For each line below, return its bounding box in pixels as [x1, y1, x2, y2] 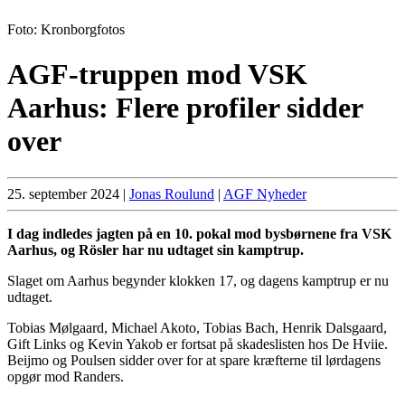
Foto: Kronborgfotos [7, 22, 125, 38]
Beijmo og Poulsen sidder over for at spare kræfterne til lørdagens [7, 353, 381, 369]
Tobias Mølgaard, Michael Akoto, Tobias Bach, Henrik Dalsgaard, [7, 320, 387, 336]
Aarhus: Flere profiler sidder [7, 90, 363, 124]
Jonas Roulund [129, 186, 214, 202]
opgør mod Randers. [7, 369, 124, 385]
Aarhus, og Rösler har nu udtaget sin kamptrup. [7, 242, 304, 259]
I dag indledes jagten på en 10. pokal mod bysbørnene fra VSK [7, 226, 391, 242]
